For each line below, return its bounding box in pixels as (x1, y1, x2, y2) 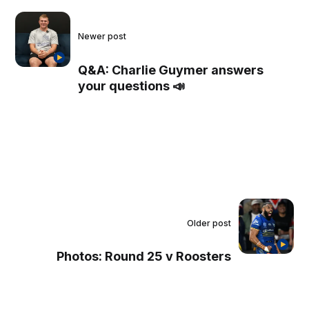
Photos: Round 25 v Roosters (56, 249, 231, 264)
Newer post (78, 31, 127, 42)
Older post (186, 217, 231, 228)
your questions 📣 (78, 78, 186, 93)
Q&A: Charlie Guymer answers (78, 62, 264, 77)
